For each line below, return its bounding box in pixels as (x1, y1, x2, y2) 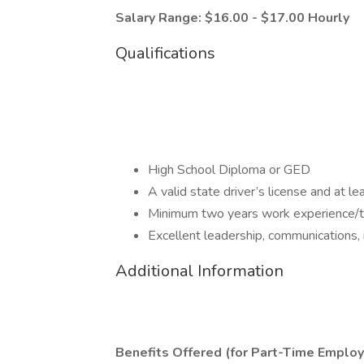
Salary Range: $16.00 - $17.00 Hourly (115, 9, 349, 27)
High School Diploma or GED (148, 161, 314, 179)
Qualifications (115, 42, 215, 64)
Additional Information (115, 260, 284, 282)
